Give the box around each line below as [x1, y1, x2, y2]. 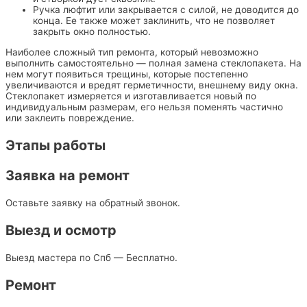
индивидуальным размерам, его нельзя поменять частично [5, 101, 283, 112]
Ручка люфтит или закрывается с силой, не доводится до [33, 4, 299, 16]
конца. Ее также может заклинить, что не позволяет [33, 15, 275, 27]
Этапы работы [5, 136, 106, 153]
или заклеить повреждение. [5, 112, 134, 123]
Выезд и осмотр [5, 221, 116, 238]
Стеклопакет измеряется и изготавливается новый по [5, 90, 256, 101]
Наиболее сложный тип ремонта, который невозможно [5, 46, 258, 58]
